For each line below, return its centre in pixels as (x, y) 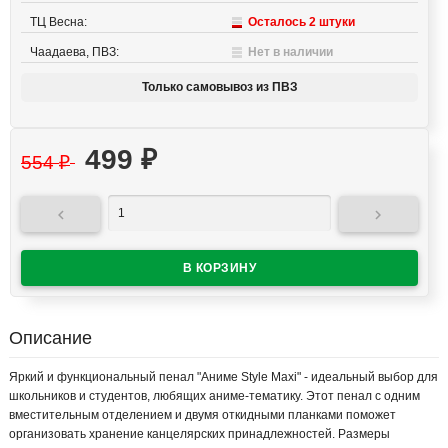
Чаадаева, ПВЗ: (74, 52)
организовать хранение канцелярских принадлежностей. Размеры (199, 434)
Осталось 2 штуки (301, 22)
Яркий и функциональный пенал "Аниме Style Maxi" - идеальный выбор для (223, 377)
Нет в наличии (290, 52)
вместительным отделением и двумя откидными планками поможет (202, 415)
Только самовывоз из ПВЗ (219, 87)
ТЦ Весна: (58, 22)
